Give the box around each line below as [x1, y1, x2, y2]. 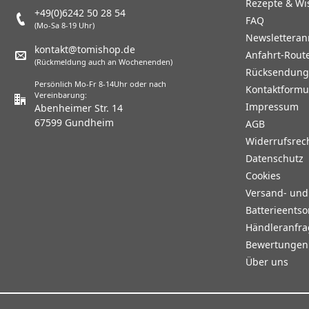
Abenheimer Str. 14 [34, 101, 123, 115]
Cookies [246, 169, 281, 183]
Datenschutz [246, 152, 303, 166]
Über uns [246, 255, 288, 269]
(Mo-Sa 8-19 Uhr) [34, 20, 94, 31]
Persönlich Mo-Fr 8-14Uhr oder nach [34, 79, 166, 90]
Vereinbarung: [34, 90, 87, 101]
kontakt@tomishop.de [34, 43, 135, 57]
